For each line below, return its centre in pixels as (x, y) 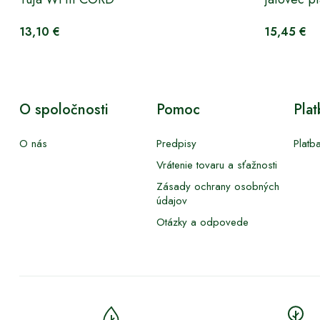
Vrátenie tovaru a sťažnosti (217, 165)
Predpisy (177, 143)
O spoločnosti (64, 109)
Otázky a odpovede (203, 222)
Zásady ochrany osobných (218, 186)
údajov (172, 200)
